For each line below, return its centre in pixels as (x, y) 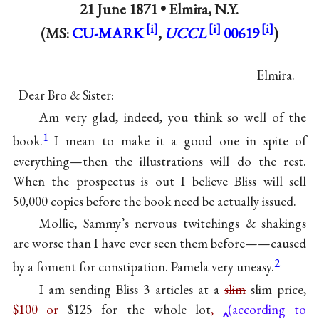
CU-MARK (108, 33)
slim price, (276, 290)
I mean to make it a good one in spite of (181, 141)
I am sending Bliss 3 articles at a (132, 290)
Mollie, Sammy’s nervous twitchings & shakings (173, 224)
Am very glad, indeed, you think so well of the (173, 117)
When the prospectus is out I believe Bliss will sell (159, 181)
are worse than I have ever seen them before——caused (159, 244)
